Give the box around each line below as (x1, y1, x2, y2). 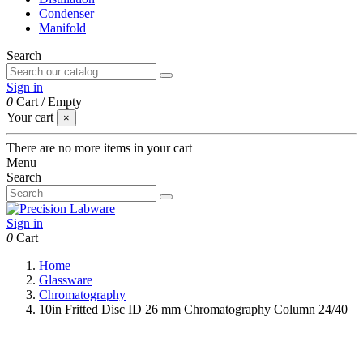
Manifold (39, 21, 86, 35)
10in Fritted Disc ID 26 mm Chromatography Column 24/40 (39, 302, 348, 316)
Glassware (39, 273, 92, 287)
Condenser (39, 6, 94, 20)
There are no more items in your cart (6, 141, 192, 155)
